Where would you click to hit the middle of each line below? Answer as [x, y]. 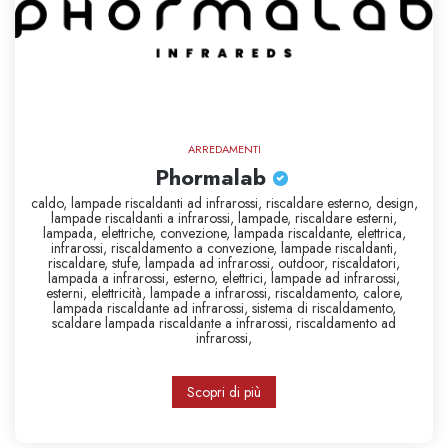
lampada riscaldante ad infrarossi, [152, 308]
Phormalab [213, 177]
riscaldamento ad [346, 323]
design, [396, 203]
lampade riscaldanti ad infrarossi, [168, 203]
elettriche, [130, 233]
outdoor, [305, 263]
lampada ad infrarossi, [211, 263]
